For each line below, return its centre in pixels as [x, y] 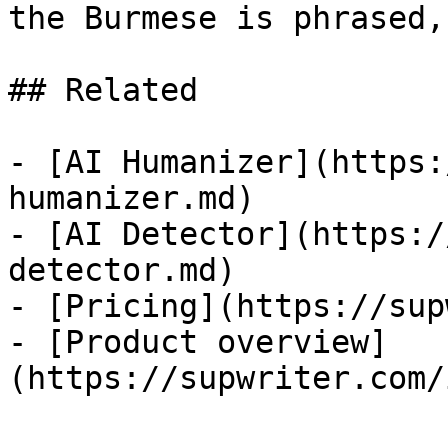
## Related [103, 90]
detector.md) [122, 270]
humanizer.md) [131, 198]
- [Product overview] [198, 342]
